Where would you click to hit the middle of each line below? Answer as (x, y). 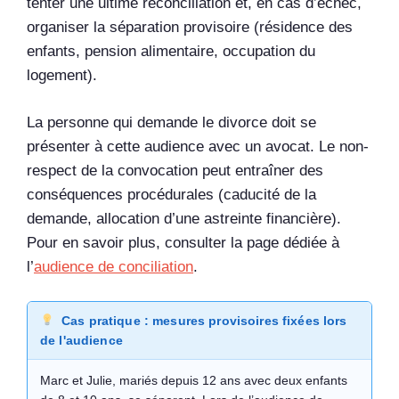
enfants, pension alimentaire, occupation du (171, 52)
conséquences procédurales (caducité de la (171, 194)
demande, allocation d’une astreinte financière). (184, 218)
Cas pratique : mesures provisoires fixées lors (204, 321)
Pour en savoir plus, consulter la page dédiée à (183, 242)
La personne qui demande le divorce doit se (171, 122)
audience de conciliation (114, 266)
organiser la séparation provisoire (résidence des (190, 28)
